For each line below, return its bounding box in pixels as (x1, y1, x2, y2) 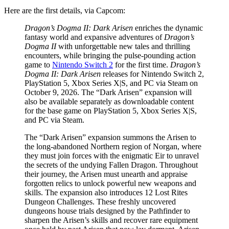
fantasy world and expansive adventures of (25, 32, 164, 41)
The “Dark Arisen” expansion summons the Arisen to (25, 132, 196, 142)
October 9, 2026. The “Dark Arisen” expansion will (25, 87, 192, 97)
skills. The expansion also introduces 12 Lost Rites (25, 188, 188, 197)
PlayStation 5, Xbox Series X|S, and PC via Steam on (25, 78, 198, 87)
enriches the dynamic (133, 23, 203, 32)
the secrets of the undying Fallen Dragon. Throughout (25, 160, 198, 169)
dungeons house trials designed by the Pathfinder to (25, 206, 190, 215)
